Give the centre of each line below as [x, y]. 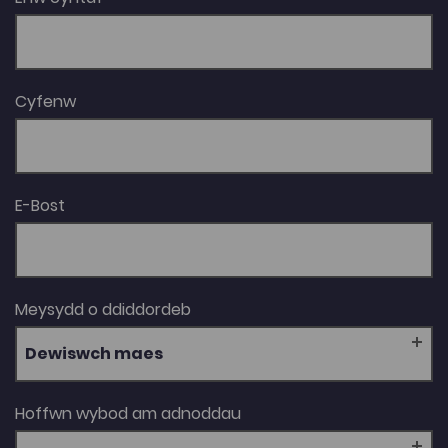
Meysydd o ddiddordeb [103, 309]
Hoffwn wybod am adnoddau [128, 413]
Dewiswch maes [94, 353]
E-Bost [40, 205]
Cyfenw [45, 101]
